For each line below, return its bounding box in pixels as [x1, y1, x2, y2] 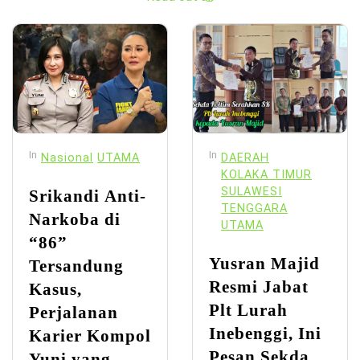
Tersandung [29, 256, 124, 275]
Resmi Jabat [209, 276, 309, 296]
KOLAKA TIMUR [221, 167, 312, 182]
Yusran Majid [209, 253, 320, 272]
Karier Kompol [29, 325, 151, 345]
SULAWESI [221, 184, 282, 198]
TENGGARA [221, 201, 288, 215]
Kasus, [29, 279, 82, 298]
